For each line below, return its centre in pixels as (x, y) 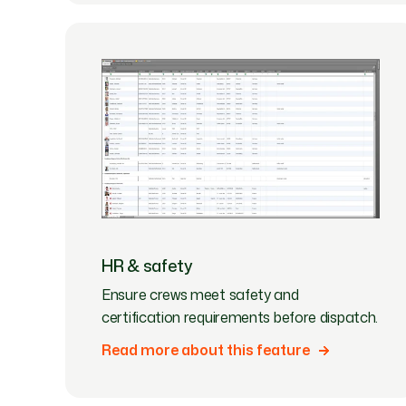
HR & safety (147, 265)
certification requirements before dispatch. (240, 317)
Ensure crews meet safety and (200, 294)
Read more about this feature (206, 350)
